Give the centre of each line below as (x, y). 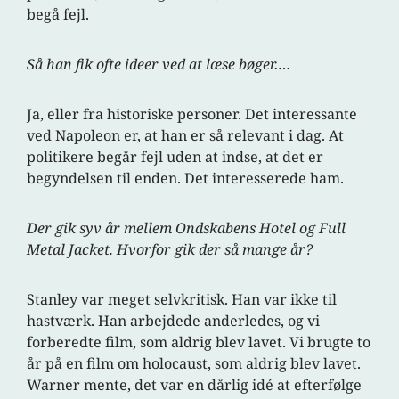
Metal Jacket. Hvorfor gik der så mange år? (170, 250)
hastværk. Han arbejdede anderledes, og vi (174, 321)
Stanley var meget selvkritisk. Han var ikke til (182, 300)
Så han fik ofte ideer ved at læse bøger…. (159, 65)
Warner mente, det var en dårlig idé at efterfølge (195, 385)
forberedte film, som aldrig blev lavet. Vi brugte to (199, 342)
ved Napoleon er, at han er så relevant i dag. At (186, 136)
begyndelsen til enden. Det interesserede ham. (186, 179)
